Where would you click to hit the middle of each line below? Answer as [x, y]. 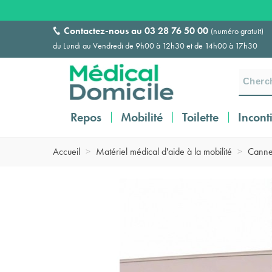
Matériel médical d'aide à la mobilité [164, 151]
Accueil [66, 151]
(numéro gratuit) [237, 31]
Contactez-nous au [104, 31]
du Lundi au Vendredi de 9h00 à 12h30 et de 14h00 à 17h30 [155, 46]
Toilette [200, 117]
